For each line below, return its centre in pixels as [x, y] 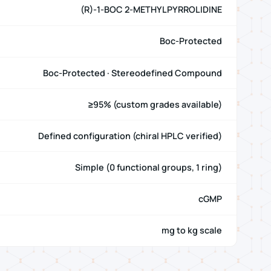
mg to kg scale [192, 230]
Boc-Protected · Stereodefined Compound [132, 73]
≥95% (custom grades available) [155, 104]
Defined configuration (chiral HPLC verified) [130, 135]
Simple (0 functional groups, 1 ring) [149, 168]
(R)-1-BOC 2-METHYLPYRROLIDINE [151, 10]
